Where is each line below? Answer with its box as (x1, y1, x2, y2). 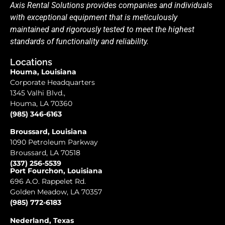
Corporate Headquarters (10, 77, 95, 87)
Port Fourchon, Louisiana (10, 166, 102, 176)
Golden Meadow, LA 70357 (10, 187, 102, 197)
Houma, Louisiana (10, 67, 76, 76)
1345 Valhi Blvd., (10, 88, 65, 97)
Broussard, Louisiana (10, 127, 87, 136)
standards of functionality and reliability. (10, 36, 149, 46)
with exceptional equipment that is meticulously (10, 12, 177, 22)
